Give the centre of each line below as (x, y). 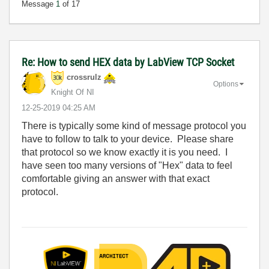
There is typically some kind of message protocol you (134, 126)
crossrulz (84, 77)
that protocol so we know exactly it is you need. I (125, 152)
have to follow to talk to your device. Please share (128, 139)
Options (226, 84)
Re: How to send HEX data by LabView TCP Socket (128, 62)
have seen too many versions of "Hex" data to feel (127, 165)
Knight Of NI (73, 92)
